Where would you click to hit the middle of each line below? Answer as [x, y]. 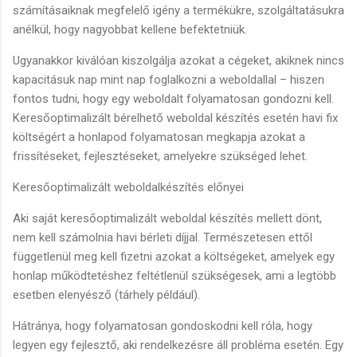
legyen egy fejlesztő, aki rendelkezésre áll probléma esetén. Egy [178, 345]
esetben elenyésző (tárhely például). [106, 294]
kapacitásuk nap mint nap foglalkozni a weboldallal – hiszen [169, 79]
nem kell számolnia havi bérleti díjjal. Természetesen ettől [163, 237]
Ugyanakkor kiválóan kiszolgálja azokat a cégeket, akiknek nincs [178, 60]
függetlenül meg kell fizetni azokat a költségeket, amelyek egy [174, 256]
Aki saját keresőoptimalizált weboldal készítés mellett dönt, [167, 218]
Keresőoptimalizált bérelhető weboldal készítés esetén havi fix [175, 118]
